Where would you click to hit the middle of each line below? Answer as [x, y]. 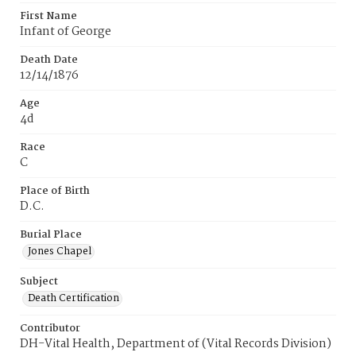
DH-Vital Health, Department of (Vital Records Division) [176, 344]
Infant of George [66, 32]
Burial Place [51, 235]
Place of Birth [55, 191]
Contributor [50, 329]
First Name [48, 16]
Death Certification [74, 298]
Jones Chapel [60, 252]
